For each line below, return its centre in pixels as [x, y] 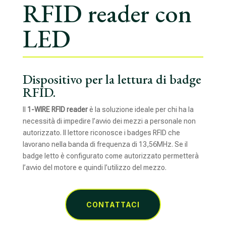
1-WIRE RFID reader [57, 109]
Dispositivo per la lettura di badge [112, 79]
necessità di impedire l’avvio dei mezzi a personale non [109, 121]
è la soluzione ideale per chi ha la [141, 109]
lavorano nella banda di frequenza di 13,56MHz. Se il [105, 144]
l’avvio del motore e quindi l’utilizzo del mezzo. [94, 167]
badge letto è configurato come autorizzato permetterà [110, 156]
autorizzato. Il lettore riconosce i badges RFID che [101, 132]
